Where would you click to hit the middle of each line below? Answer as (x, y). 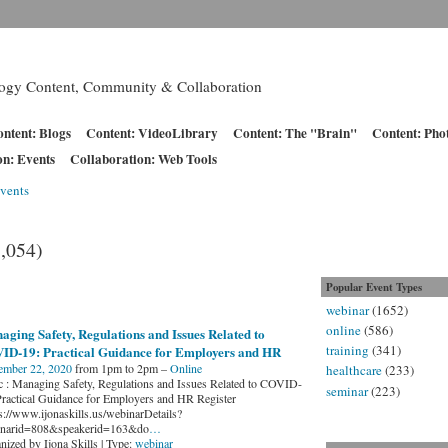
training (347, 350)
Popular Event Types (373, 286)
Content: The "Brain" (294, 132)
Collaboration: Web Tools (143, 158)
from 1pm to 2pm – (120, 367)
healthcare (353, 370)
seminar (346, 390)
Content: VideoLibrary (151, 132)
